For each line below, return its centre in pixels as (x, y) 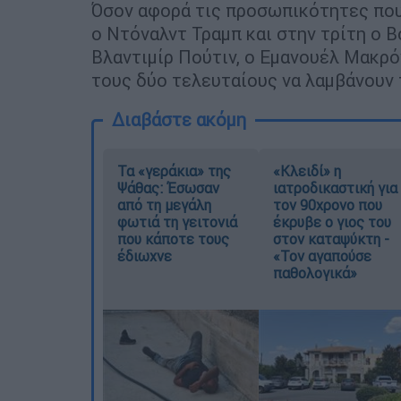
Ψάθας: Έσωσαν (168, 188)
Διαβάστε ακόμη (179, 120)
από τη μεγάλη (164, 205)
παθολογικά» (315, 273)
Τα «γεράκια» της (174, 171)
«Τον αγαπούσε (322, 256)
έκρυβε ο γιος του (332, 222)
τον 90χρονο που (327, 205)
